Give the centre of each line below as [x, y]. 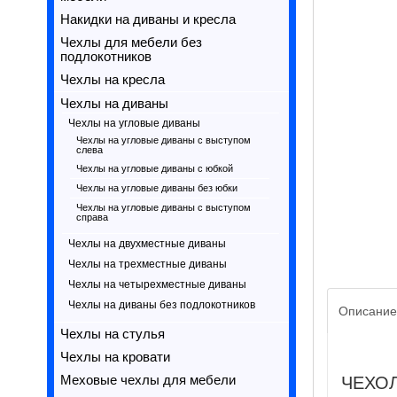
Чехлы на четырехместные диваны [157, 284]
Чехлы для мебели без [131, 43]
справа [92, 217]
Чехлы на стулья [112, 334]
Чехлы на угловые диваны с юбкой [154, 168]
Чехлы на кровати [115, 357]
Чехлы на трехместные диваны [147, 264]
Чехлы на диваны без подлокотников [161, 305]
